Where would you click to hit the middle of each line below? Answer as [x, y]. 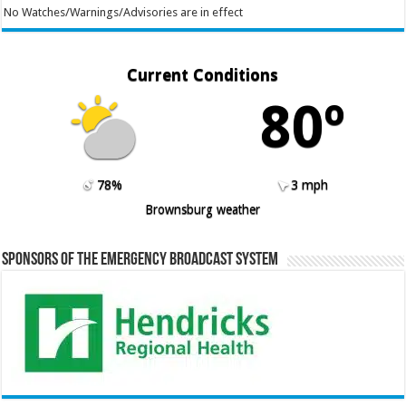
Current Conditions [203, 74]
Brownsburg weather [203, 209]
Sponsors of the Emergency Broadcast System [140, 260]
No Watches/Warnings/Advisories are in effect [123, 12]
